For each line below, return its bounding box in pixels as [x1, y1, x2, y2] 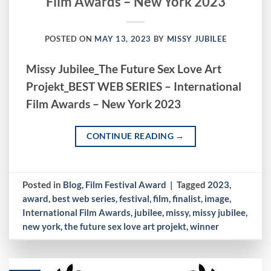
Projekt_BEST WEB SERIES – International [26, 80, 242, 94]
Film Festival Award [85, 178, 167, 190]
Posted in [22, 178, 64, 190]
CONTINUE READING [87, 131, 176, 142]
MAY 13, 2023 [94, 34, 152, 44]
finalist [172, 192, 201, 204]
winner [190, 220, 220, 232]
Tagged [177, 178, 208, 190]
